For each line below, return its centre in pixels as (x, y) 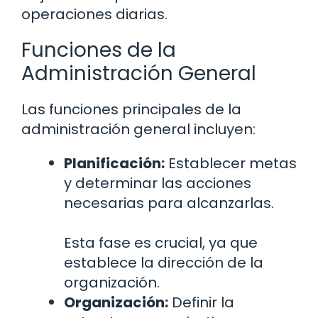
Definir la (201, 303)
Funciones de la (99, 50)
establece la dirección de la (164, 263)
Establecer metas (231, 164)
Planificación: (114, 164)
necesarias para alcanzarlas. (169, 203)
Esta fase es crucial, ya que (161, 243)
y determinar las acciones (158, 183)
